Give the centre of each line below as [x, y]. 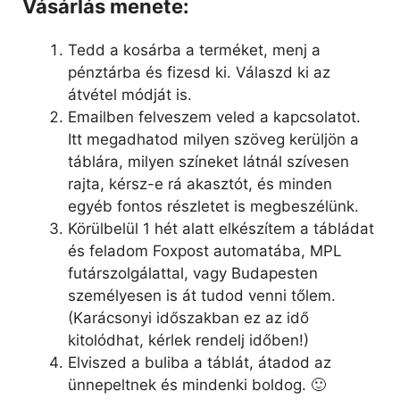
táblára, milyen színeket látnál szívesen [208, 161]
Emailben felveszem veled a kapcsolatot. [214, 117]
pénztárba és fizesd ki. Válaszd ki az [199, 72]
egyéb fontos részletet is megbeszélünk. [213, 206]
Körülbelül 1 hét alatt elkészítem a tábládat [221, 228]
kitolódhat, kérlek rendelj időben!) [188, 340]
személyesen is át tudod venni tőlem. [202, 295]
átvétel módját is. [130, 94]
